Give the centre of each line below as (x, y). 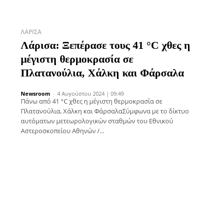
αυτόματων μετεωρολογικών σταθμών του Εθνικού (97, 121)
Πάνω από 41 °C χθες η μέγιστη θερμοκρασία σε (92, 101)
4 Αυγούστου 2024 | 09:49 (91, 93)
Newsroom (36, 93)
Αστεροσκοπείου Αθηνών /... (62, 130)
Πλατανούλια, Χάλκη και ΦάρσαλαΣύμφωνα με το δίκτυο (105, 111)
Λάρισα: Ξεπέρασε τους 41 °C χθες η (106, 45)
